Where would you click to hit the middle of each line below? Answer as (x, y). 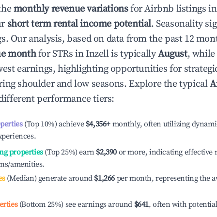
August (173, 54)
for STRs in (61, 54)
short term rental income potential (79, 24)
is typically (133, 54)
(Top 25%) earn (69, 152)
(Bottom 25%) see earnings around (76, 204)
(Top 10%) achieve (53, 124)
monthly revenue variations (71, 9)
